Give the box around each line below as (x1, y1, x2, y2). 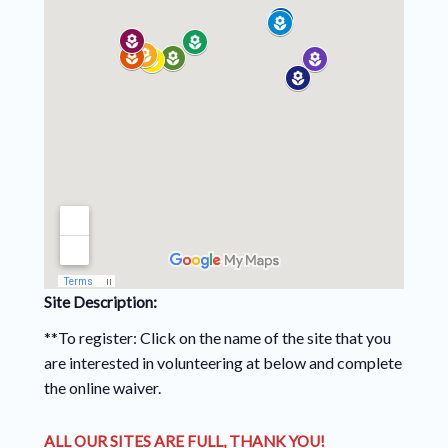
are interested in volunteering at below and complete (43, 352, 402, 372)
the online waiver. (43, 377, 164, 397)
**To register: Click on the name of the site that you (43, 327, 391, 347)
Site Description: (43, 292, 160, 311)
